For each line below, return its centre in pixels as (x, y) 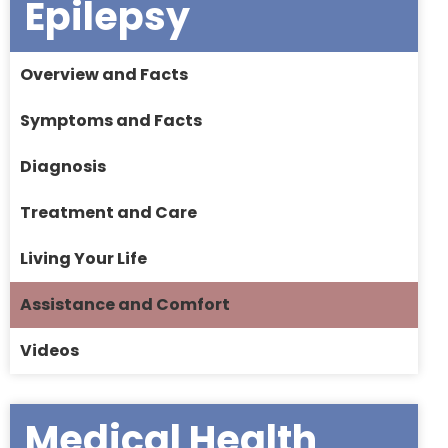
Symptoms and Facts (111, 121)
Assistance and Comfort (125, 305)
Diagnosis (63, 167)
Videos (49, 351)
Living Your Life (83, 259)
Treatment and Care (108, 213)
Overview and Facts (104, 75)
